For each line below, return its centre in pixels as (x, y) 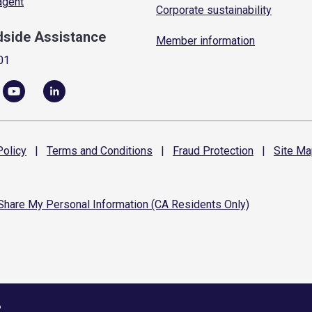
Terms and (72, 151)
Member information (205, 41)
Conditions (125, 151)
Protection (227, 151)
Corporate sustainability (214, 10)
